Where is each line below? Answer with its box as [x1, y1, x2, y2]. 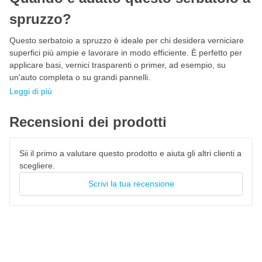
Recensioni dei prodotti [9, 114, 167, 130]
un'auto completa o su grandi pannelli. [9, 73, 150, 82]
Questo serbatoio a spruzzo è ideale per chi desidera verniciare [9, 36, 244, 46]
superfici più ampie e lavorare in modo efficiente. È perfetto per [9, 48, 242, 58]
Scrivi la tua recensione [88, 179, 174, 189]
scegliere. [19, 161, 55, 171]
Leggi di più [9, 87, 52, 96]
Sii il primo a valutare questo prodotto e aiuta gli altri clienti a [19, 149, 242, 158]
